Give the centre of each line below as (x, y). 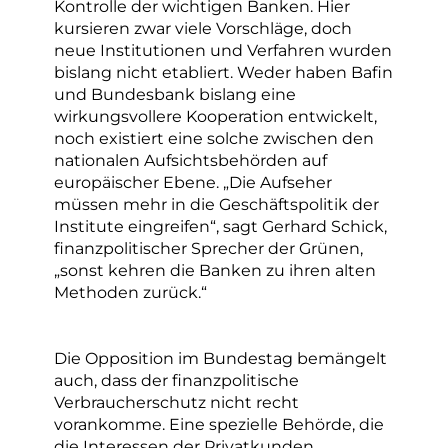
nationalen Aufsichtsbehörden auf (190, 160)
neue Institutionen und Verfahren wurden (223, 50)
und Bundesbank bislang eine (175, 94)
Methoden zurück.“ (130, 292)
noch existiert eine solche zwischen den (214, 138)
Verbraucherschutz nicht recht (176, 402)
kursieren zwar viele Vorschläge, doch (203, 28)
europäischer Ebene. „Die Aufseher (193, 182)
